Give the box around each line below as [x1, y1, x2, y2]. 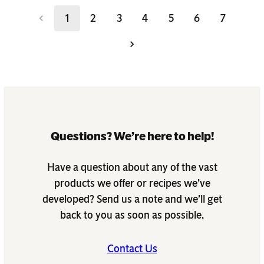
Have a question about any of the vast [47, 160, 217, 174]
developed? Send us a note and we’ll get [42, 192, 222, 206]
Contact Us [107, 242, 157, 255]
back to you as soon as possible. [60, 208, 204, 222]
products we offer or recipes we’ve [54, 176, 210, 190]
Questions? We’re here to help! [50, 129, 214, 144]
